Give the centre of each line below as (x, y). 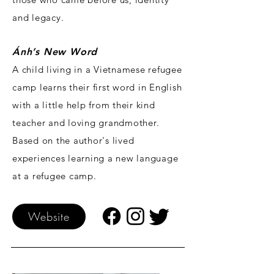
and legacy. (38, 18)
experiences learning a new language (95, 158)
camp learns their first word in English (97, 87)
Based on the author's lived (73, 141)
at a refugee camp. (54, 176)
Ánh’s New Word (55, 52)
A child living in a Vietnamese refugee (97, 70)
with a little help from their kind (84, 105)
